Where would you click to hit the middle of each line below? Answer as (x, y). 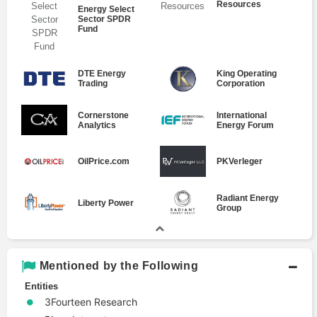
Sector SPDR (105, 19)
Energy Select (106, 10)
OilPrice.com (104, 162)
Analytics (97, 125)
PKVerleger (239, 162)
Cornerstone (104, 115)
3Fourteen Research (91, 302)
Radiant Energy (247, 198)
